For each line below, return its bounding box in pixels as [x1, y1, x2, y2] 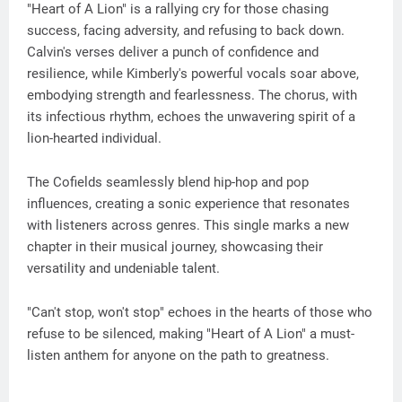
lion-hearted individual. [27, 130, 162, 146]
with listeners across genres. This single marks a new [27, 217, 349, 233]
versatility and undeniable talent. [27, 260, 220, 276]
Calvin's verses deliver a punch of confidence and [27, 44, 319, 60]
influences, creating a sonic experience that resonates [27, 196, 350, 212]
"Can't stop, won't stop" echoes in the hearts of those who [27, 304, 372, 320]
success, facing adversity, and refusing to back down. [27, 22, 345, 39]
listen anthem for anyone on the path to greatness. [27, 347, 329, 363]
